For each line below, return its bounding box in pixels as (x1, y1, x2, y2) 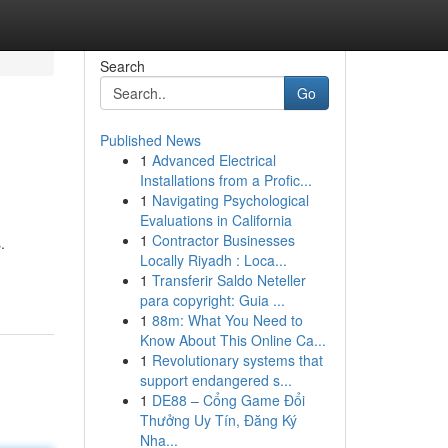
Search (99, 56, 145, 76)
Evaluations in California (139, 210, 292, 230)
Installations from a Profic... (139, 170, 312, 190)
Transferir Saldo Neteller (151, 270, 306, 290)
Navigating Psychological (151, 190, 309, 210)
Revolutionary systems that (151, 350, 323, 370)
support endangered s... (139, 370, 292, 390)
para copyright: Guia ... (139, 290, 285, 310)
